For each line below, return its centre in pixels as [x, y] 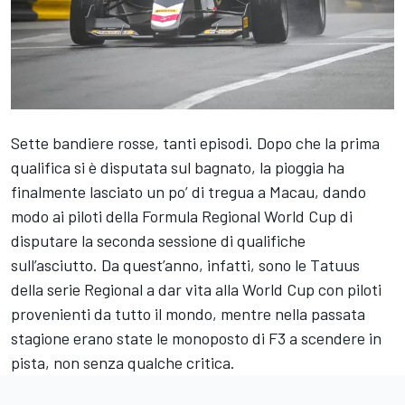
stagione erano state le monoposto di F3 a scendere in [196, 338]
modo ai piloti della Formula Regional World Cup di [182, 216]
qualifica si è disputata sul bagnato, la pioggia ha [178, 167]
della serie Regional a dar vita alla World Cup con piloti [196, 289]
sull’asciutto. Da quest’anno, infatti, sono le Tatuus [185, 264]
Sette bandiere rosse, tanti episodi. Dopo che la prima [195, 142]
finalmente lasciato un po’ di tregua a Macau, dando [188, 191]
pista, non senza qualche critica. [123, 362]
